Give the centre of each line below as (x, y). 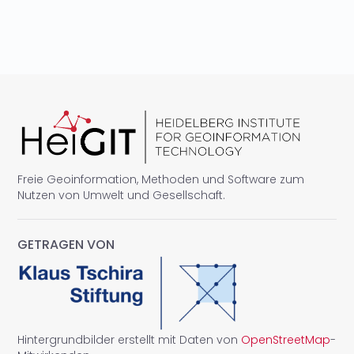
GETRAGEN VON (66, 244)
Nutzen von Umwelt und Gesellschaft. (122, 195)
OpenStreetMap (286, 339)
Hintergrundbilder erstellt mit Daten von (130, 339)
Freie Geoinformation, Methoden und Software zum (161, 179)
